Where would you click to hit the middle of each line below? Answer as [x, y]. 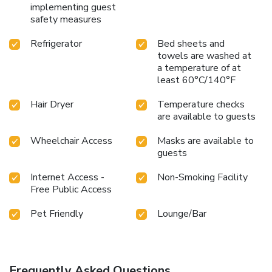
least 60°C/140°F [196, 80]
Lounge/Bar [182, 213]
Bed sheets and [191, 43]
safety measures [66, 19]
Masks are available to [206, 141]
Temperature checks [201, 104]
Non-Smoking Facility [202, 177]
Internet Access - [67, 177]
